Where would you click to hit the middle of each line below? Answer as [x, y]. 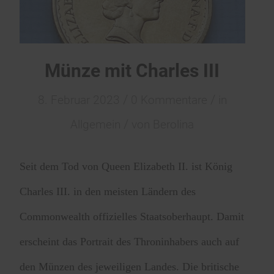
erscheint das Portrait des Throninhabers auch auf [130, 242]
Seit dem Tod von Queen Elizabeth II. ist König [126, 167]
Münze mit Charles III [132, 70]
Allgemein [96, 124]
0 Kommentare [169, 100]
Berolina [174, 124]
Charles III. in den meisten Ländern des [108, 192]
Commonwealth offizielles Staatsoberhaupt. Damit [132, 217]
